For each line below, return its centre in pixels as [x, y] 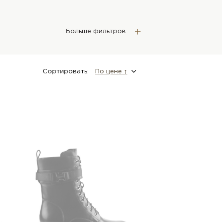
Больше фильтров [96, 31]
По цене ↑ [111, 71]
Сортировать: [66, 71]
